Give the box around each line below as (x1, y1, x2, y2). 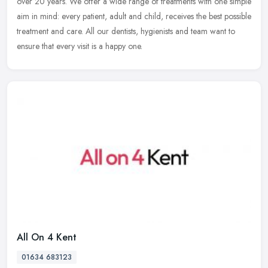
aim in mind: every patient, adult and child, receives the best (17, 10, 222, 23)
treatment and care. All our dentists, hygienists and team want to (17, 25, 235, 38)
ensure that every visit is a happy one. (17, 40, 142, 53)
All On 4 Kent (17, 230, 77, 245)
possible (224, 10, 251, 23)
